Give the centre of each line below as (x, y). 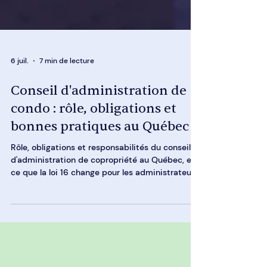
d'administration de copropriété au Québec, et (103, 195)
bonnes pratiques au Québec (100, 162)
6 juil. (20, 97)
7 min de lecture (67, 97)
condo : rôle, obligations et (94, 144)
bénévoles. (32, 221)
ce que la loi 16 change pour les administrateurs (105, 208)
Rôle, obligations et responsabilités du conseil (101, 183)
